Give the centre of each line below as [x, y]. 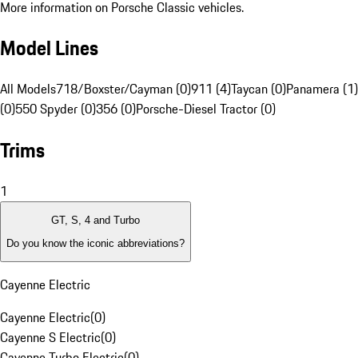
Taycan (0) [259, 89]
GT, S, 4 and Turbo [95, 221]
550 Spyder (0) [56, 109]
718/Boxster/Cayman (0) [123, 89]
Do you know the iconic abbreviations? [95, 243]
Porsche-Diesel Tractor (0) [206, 109]
